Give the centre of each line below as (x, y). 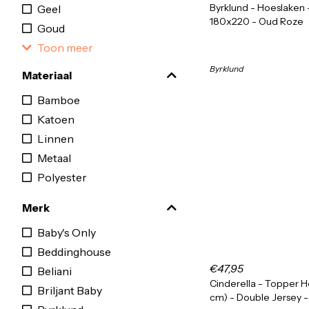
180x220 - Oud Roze (257, 21)
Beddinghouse (74, 252)
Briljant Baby (70, 290)
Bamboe (59, 100)
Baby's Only (67, 232)
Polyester (62, 177)
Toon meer (65, 48)
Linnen (56, 139)
